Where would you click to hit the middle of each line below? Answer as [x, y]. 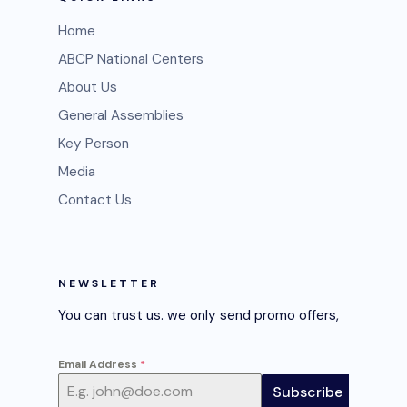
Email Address [99, 365]
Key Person [94, 144]
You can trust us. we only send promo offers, [199, 316]
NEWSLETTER [109, 284]
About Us [88, 88]
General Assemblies [121, 116]
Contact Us [95, 200]
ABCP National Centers [131, 60]
